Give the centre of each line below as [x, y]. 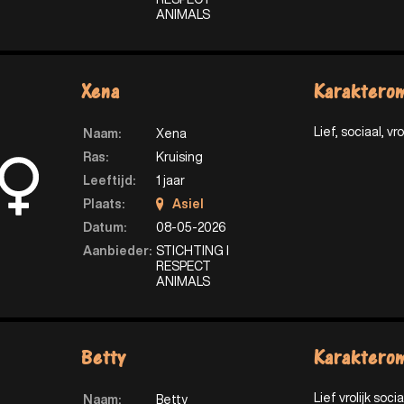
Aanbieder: [117, 250]
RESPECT [183, 266]
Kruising [179, 156]
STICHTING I [192, 250]
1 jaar [170, 180]
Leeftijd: [109, 180]
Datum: [104, 227]
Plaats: [103, 203]
